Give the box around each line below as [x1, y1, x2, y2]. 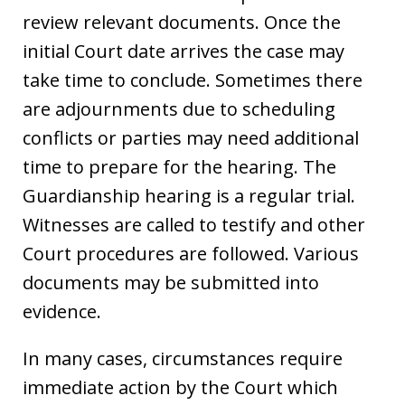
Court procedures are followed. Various [23, 240, 359, 266]
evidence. [23, 298, 101, 324]
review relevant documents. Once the [23, 9, 341, 34]
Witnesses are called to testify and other [23, 212, 365, 237]
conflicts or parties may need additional [23, 125, 359, 150]
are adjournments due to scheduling [23, 96, 335, 121]
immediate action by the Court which [23, 374, 338, 400]
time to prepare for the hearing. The [23, 154, 336, 179]
